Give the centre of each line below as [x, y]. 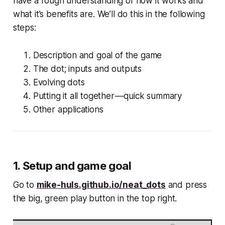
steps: [24, 27]
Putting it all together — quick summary [107, 96]
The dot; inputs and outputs [87, 69]
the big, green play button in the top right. [95, 198]
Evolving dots [59, 82]
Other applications [68, 109]
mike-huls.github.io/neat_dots [101, 185]
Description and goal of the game [97, 55]
